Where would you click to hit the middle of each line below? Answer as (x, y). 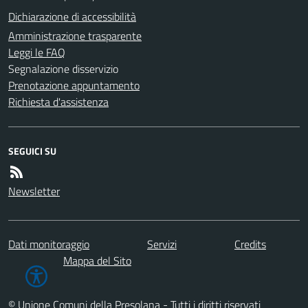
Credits (250, 244)
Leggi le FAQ (37, 52)
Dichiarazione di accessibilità (72, 16)
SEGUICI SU (32, 151)
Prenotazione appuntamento (74, 85)
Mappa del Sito (97, 260)
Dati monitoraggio (49, 244)
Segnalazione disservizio (63, 68)
